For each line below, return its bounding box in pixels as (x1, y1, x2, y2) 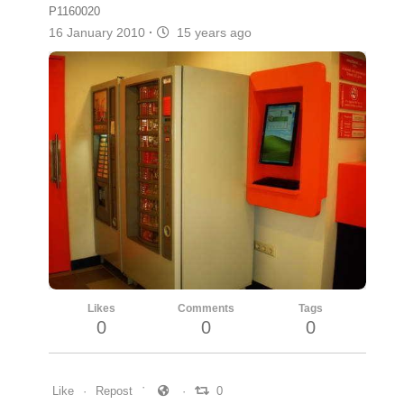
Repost (96, 383, 133, 398)
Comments (177, 301, 234, 315)
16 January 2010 (49, 24, 149, 40)
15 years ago (170, 24, 252, 40)
